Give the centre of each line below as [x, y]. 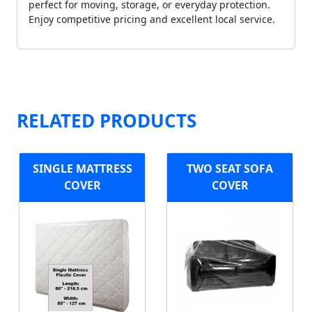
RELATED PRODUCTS [107, 120]
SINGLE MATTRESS [82, 169]
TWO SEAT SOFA [230, 169]
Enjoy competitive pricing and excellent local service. [152, 19]
